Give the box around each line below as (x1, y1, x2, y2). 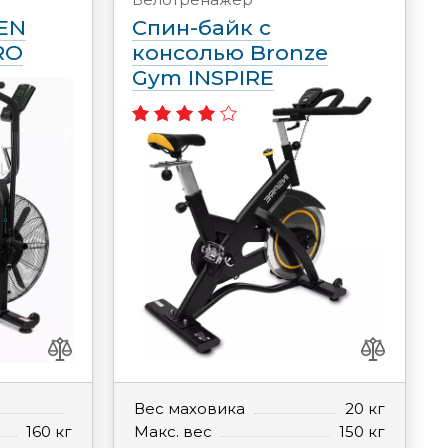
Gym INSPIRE (131, 65, 274, 90)
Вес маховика (133, 399, 245, 418)
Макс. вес (133, 422, 212, 441)
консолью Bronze (131, 40, 328, 65)
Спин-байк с (131, 15, 271, 40)
